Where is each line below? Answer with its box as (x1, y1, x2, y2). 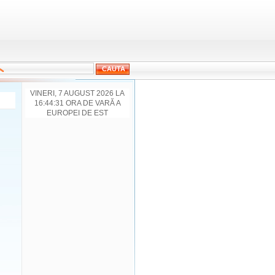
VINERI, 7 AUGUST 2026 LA (30, 89, 125, 98)
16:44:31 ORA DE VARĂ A (34, 99, 121, 107)
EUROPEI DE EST (47, 109, 108, 117)
